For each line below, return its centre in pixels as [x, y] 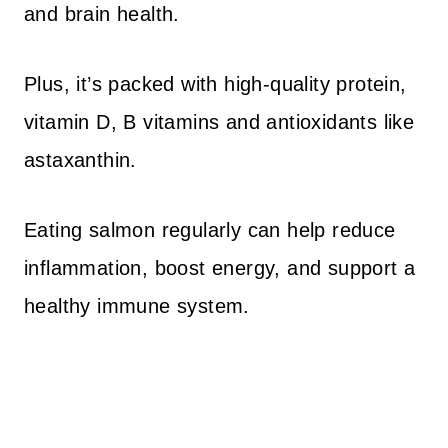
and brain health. [102, 14]
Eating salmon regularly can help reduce [210, 230]
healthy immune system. [137, 306]
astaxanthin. [80, 160]
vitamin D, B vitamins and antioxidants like [219, 122]
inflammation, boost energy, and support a [220, 268]
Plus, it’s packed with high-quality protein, [215, 84]
